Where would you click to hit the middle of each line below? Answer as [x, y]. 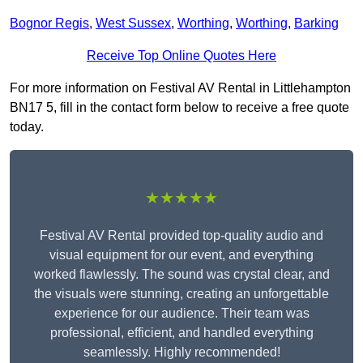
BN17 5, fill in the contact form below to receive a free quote [179, 108]
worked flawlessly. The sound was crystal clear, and [181, 275]
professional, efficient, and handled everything [181, 333]
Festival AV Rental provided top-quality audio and [181, 236]
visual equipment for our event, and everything [181, 255]
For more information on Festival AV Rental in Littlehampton [180, 88]
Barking [316, 23]
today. [27, 127]
